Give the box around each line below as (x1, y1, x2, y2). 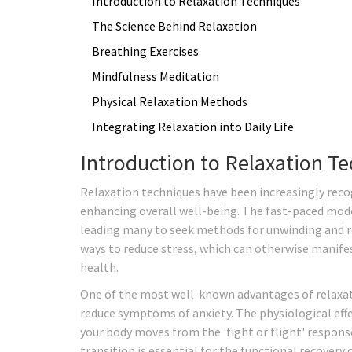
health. (80, 258, 119, 275)
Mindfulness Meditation (92, 68, 219, 84)
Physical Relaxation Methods (92, 93, 247, 109)
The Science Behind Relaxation (92, 17, 257, 34)
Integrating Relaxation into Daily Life (92, 118, 294, 134)
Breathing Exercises (92, 42, 199, 59)
